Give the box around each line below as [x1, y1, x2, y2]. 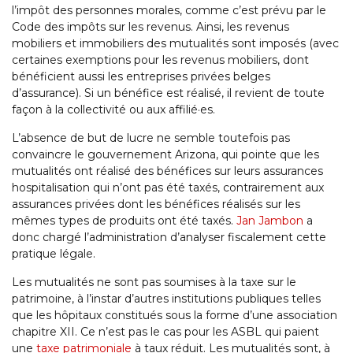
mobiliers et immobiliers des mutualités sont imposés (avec [12, 36, 339, 51]
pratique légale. [12, 247, 95, 262]
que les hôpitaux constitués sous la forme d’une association [12, 308, 337, 323]
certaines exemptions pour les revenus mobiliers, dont [12, 53, 309, 68]
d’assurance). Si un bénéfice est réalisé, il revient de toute [12, 86, 325, 101]
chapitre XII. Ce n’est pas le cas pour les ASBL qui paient [12, 325, 319, 340]
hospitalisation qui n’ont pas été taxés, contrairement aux [12, 180, 324, 195]
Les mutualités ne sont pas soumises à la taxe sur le [12, 275, 296, 290]
